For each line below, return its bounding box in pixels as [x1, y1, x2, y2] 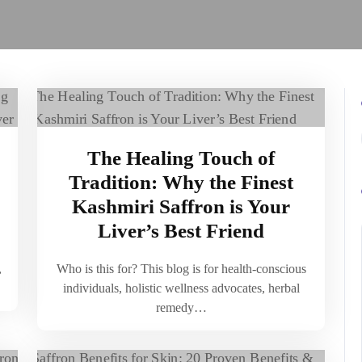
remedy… [155, 301, 207, 314]
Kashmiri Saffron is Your [72, 196, 290, 217]
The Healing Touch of [87, 147, 275, 169]
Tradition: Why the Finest [69, 171, 293, 193]
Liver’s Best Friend [98, 220, 264, 242]
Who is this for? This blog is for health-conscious [56, 262, 306, 276]
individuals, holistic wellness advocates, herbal [62, 281, 300, 295]
